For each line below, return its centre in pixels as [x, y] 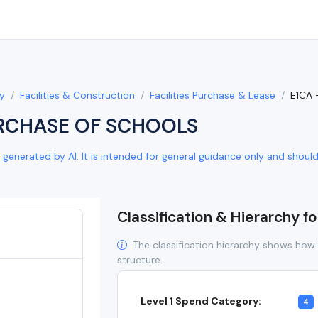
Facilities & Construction [77, 95]
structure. [140, 260]
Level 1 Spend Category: [201, 301]
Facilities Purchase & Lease [213, 95]
